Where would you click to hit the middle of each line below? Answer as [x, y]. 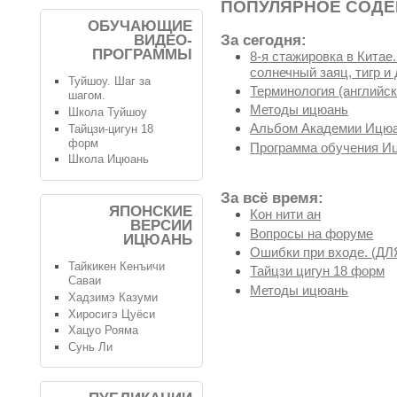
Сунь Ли [90, 346]
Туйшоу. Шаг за [109, 82]
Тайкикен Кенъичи [116, 267]
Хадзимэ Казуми [113, 297]
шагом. [86, 96]
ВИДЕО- [163, 40]
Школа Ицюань [108, 160]
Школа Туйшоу [107, 113]
